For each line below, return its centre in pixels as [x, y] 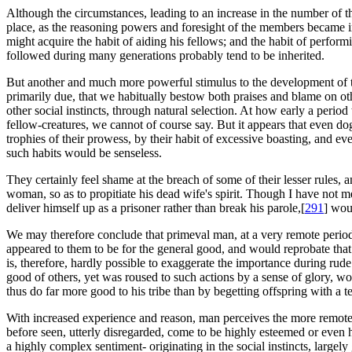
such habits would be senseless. [84, 153]
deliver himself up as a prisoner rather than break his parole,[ [156, 208]
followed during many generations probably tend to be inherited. [165, 56]
